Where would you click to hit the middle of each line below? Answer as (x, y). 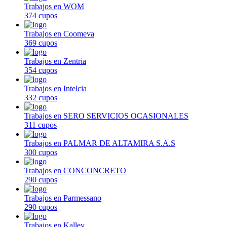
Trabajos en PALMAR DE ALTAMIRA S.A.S (100, 143)
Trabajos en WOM (54, 6)
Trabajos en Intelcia (55, 88)
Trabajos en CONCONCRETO (75, 170)
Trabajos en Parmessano (63, 198)
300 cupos (41, 152)
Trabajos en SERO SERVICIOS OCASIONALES (106, 116)
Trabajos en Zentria (55, 61)
